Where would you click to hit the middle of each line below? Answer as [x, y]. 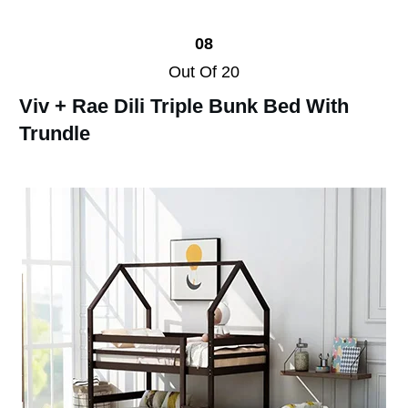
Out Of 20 [204, 71]
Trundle [55, 133]
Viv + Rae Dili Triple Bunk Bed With [184, 106]
